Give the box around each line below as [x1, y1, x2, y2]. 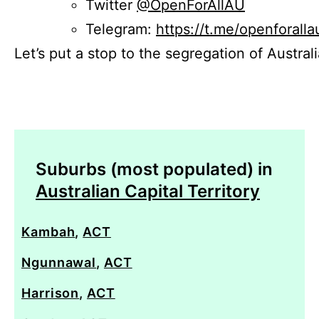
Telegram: [85, 20, 156, 38]
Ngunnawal [21, 254, 97, 270]
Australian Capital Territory [36, 180, 260, 202]
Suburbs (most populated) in [36, 158, 273, 179]
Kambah [21, 224, 75, 239]
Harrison [21, 285, 80, 300]
